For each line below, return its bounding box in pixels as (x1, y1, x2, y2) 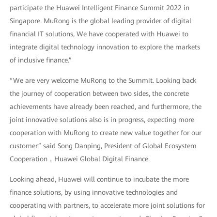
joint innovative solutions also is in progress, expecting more (10, 116, 194, 124)
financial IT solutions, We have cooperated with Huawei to (10, 30, 188, 38)
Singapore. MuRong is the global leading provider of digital (10, 17, 191, 25)
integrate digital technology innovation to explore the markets (10, 43, 200, 51)
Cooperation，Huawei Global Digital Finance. (10, 155, 150, 163)
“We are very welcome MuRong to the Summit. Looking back (10, 77, 196, 85)
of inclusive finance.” (10, 56, 72, 64)
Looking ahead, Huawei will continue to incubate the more (10, 175, 189, 184)
